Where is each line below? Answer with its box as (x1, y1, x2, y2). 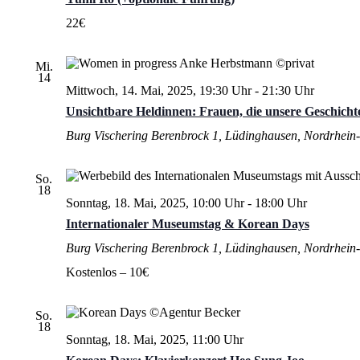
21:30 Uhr (261, 83, 314, 97)
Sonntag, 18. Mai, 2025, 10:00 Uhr (65, 195, 244, 210)
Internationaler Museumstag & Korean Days (65, 216, 309, 231)
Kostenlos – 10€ (65, 264, 149, 279)
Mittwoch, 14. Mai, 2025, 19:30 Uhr (65, 83, 252, 97)
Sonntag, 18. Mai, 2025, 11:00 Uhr (65, 332, 243, 346)
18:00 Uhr (254, 195, 307, 210)
